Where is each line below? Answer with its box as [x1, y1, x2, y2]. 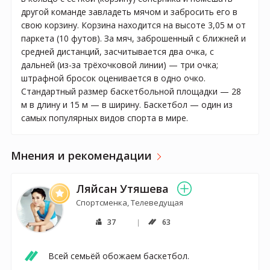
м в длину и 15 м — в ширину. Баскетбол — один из [21, 98, 233, 110]
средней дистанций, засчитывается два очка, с [21, 45, 214, 57]
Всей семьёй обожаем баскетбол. [48, 250, 189, 262]
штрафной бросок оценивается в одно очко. [21, 72, 206, 84]
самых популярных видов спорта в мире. [21, 111, 188, 124]
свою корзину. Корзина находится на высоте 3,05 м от [21, 19, 246, 31]
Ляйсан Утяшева [76, 181, 169, 196]
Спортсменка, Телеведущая [76, 197, 184, 209]
